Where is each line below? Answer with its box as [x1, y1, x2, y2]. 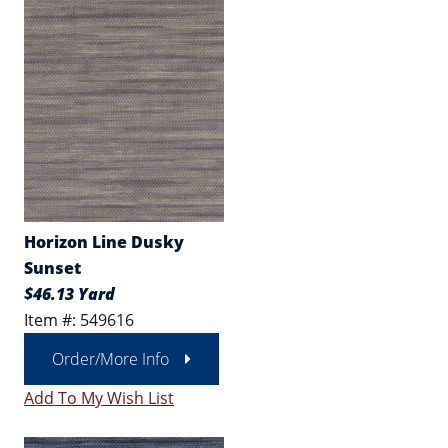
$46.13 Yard [24, 283, 115, 305]
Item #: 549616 [24, 309, 134, 331]
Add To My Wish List [24, 387, 174, 409]
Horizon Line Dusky [24, 231, 184, 253]
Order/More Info [52, 348, 169, 370]
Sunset [24, 257, 81, 279]
